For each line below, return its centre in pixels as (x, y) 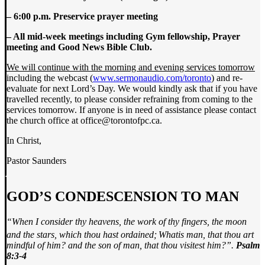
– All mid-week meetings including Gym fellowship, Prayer (123, 37)
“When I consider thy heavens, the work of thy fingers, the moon (127, 222)
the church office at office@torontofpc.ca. (84, 121)
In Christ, (24, 141)
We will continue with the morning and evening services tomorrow (131, 67)
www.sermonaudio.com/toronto (152, 78)
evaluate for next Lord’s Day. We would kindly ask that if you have (132, 89)
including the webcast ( (50, 78)
